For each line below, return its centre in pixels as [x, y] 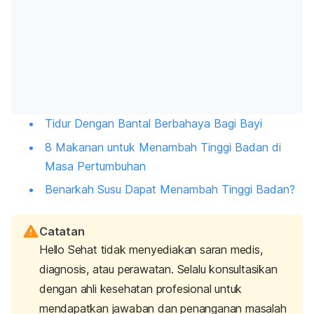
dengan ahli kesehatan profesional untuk [141, 289]
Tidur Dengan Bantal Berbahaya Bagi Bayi [153, 124]
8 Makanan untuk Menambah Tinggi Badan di [163, 147]
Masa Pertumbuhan [95, 166]
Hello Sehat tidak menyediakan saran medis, [151, 250]
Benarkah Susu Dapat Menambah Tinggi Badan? [170, 190]
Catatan [62, 232]
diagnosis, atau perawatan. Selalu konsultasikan [158, 269]
